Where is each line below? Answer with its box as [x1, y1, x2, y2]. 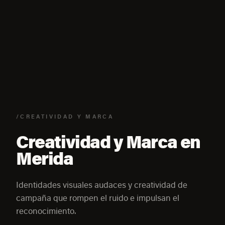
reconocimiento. [16, 205, 76, 216]
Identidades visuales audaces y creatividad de [16, 179, 187, 190]
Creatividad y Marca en [16, 129, 201, 153]
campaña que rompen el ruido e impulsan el [16, 192, 179, 203]
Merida [16, 146, 73, 170]
